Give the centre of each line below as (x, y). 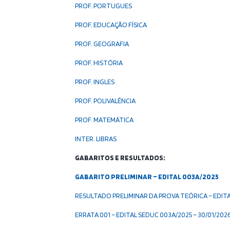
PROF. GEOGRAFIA (102, 44)
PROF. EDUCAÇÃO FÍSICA (111, 25)
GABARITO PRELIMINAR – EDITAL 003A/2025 (147, 177)
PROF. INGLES (95, 82)
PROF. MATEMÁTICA (104, 120)
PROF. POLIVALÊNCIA (106, 101)
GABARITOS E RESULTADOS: (120, 158)
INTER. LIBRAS (96, 139)
